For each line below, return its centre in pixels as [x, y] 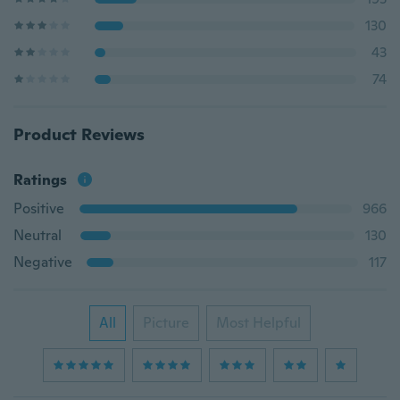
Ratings [40, 180]
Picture [166, 323]
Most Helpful [258, 323]
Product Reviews [79, 134]
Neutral [37, 235]
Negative [43, 262]
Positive [39, 208]
